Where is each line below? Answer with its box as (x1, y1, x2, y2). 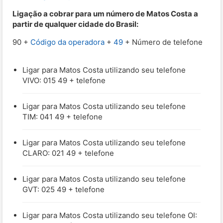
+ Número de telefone (123, 37, 203, 47)
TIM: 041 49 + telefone (22, 111, 103, 121)
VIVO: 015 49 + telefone (22, 75, 106, 85)
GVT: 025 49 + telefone (22, 184, 105, 194)
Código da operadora (30, 37, 105, 47)
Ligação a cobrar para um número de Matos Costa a (12, 8, 198, 18)
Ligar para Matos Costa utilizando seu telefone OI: (22, 210, 197, 220)
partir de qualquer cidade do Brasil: (12, 19, 138, 29)
